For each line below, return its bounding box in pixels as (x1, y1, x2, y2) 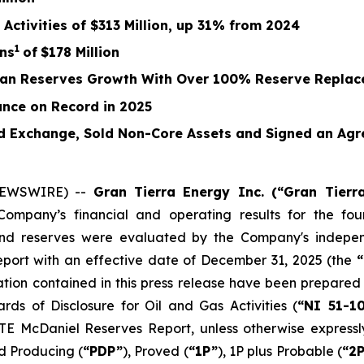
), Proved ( (123, 342, 188, 359)
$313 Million (90, 16, 168, 33)
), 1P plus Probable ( (217, 342, 342, 359)
